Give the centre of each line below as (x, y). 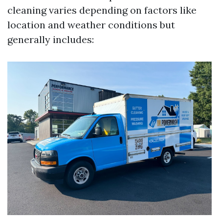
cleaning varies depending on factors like (102, 10)
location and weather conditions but (91, 25)
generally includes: (51, 39)
